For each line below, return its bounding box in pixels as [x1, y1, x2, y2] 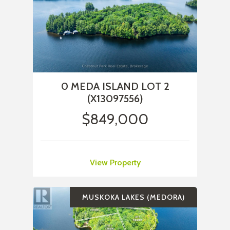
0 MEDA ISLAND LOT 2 [61, 80, 169, 93]
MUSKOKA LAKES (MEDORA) [82, 193, 185, 202]
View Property [89, 158, 141, 168]
